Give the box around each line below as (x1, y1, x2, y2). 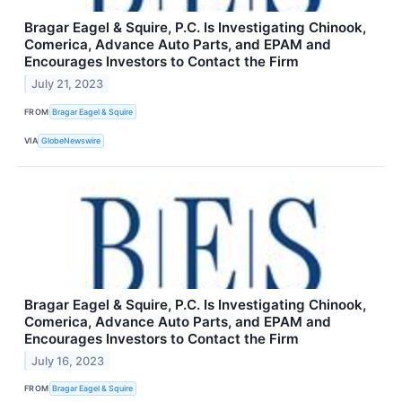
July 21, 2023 (31, 77, 104, 92)
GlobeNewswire (41, 135, 101, 146)
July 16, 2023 (31, 354, 105, 368)
